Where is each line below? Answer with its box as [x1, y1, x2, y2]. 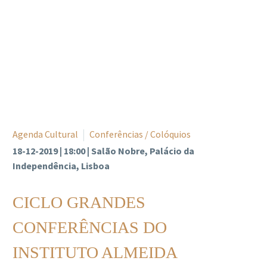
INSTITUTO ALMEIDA [13, 243, 176, 262]
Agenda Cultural [13, 128, 78, 140]
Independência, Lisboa [13, 159, 110, 172]
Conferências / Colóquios [89, 128, 191, 140]
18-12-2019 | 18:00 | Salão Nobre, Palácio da [13, 144, 194, 157]
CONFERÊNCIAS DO [13, 218, 167, 237]
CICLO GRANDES [13, 193, 145, 212]
